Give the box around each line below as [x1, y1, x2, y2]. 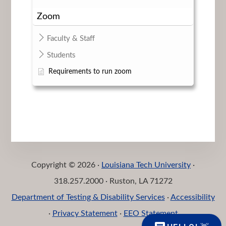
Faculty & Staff [46, 34, 95, 42]
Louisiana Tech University [101, 160, 191, 169]
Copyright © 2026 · [31, 160, 101, 169]
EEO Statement [123, 209, 178, 217]
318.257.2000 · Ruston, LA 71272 [53, 177, 173, 185]
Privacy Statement [52, 209, 118, 217]
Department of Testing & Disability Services [11, 193, 165, 201]
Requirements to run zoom [48, 68, 132, 75]
